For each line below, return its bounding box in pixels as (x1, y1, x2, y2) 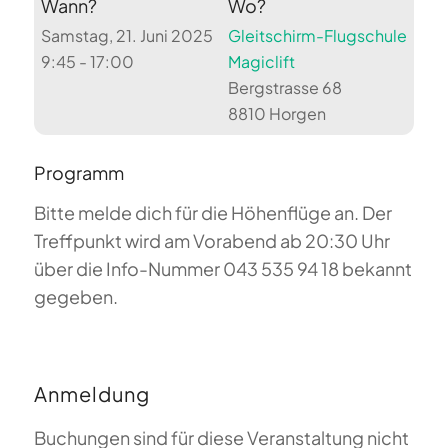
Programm (33, 161, 124, 185)
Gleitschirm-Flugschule (227, 25, 407, 47)
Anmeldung (33, 381, 150, 407)
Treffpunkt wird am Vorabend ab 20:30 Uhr (33, 229, 390, 253)
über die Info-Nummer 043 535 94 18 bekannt (33, 257, 412, 281)
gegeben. (33, 285, 118, 309)
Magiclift (227, 51, 295, 73)
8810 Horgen (227, 103, 326, 125)
